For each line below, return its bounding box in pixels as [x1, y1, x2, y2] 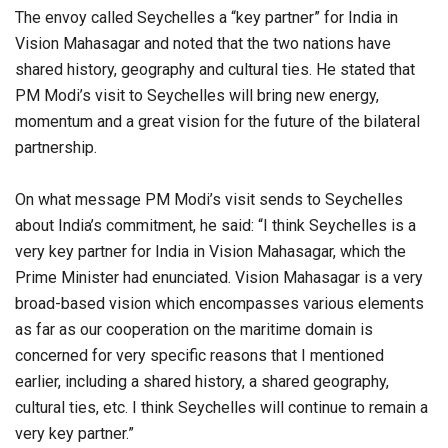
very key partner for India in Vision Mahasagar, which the [15, 241, 406, 261]
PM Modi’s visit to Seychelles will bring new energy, [15, 85, 379, 105]
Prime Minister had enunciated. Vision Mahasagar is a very [15, 267, 423, 287]
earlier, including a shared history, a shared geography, [15, 371, 389, 391]
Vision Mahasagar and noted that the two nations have [15, 33, 391, 53]
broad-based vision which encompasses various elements [15, 293, 424, 313]
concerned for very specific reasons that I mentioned [15, 345, 384, 365]
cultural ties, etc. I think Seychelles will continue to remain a [15, 397, 428, 417]
